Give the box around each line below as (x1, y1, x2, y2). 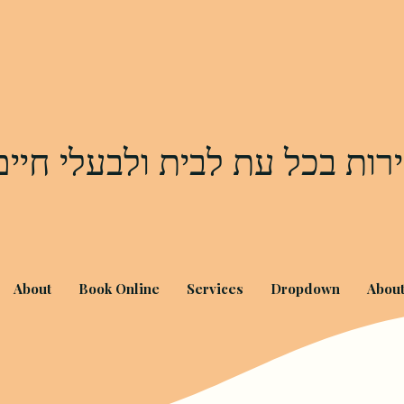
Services (187, 280, 244, 298)
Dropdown (271, 280, 341, 298)
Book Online (78, 280, 161, 298)
